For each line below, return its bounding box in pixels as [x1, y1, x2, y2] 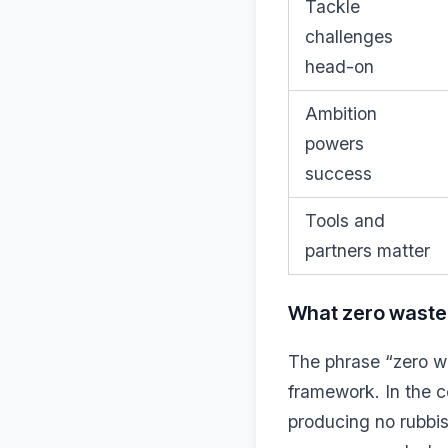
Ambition [305, 103, 377, 124]
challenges [305, 26, 393, 47]
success [305, 163, 372, 184]
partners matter [305, 240, 430, 261]
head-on [305, 56, 374, 77]
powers [305, 133, 364, 154]
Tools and [305, 210, 385, 231]
